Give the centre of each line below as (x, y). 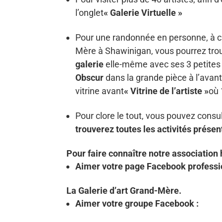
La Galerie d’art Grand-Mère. (124, 191)
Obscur (91, 78)
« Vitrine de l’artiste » (166, 91)
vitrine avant (100, 91)
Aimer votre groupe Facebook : (137, 204)
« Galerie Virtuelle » (143, 13)
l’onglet (90, 13)
